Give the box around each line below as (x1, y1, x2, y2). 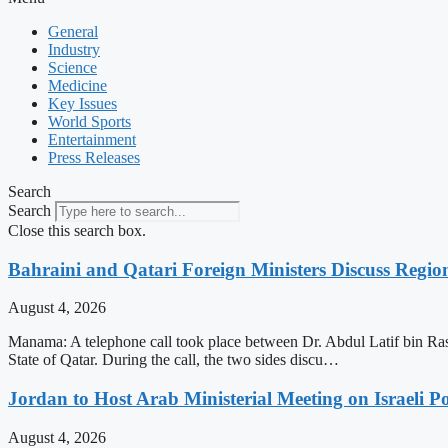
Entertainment (48, 131, 136, 148)
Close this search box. (8, 222, 146, 239)
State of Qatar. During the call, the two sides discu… (8, 351, 339, 369)
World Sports (48, 113, 131, 130)
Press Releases (48, 149, 140, 166)
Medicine (48, 77, 107, 94)
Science (48, 59, 97, 76)
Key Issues (48, 95, 117, 112)
